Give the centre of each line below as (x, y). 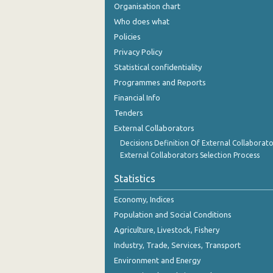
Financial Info (137, 97)
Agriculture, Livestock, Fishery (167, 230)
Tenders (129, 113)
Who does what (142, 21)
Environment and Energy (157, 260)
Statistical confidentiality (158, 67)
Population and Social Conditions (173, 214)
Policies (127, 37)
